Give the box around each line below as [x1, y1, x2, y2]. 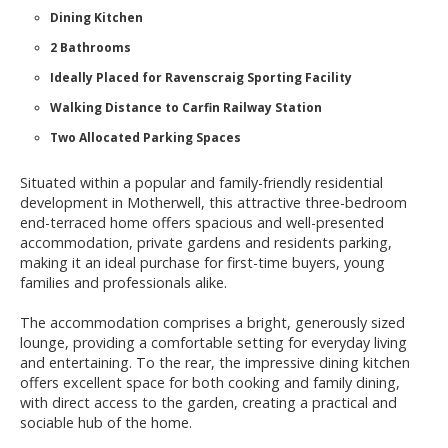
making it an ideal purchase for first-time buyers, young [20, 253, 385, 273]
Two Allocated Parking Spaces [50, 129, 241, 147]
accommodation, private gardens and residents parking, [20, 233, 392, 253]
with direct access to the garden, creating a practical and [20, 393, 397, 413]
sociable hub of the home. [20, 413, 192, 433]
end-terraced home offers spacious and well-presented [20, 213, 384, 233]
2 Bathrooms [50, 39, 131, 57]
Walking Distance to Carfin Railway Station [50, 99, 322, 117]
